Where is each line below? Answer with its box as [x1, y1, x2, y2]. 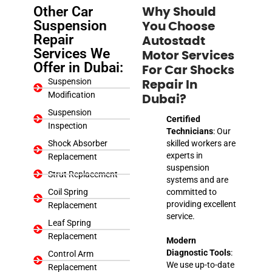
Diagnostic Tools [166, 247, 231, 257]
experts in [166, 150, 203, 160]
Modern [166, 235, 196, 245]
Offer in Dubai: [33, 59, 123, 76]
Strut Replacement [47, 169, 118, 179]
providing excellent [166, 199, 236, 209]
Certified [166, 114, 200, 124]
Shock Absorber [47, 138, 107, 148]
